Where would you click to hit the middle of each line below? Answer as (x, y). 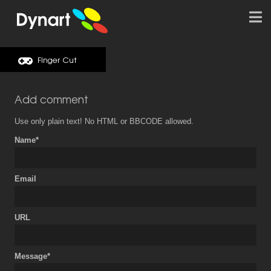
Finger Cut (57, 60)
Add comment (51, 100)
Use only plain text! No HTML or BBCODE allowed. (104, 121)
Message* (32, 256)
